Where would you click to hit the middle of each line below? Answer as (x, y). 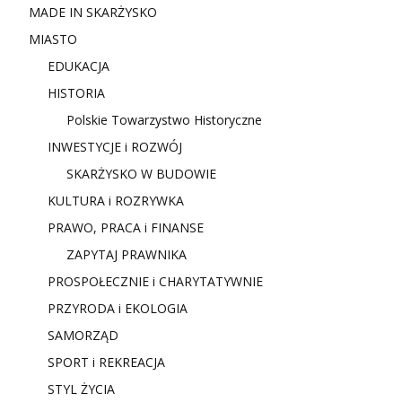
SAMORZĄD (83, 335)
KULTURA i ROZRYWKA (116, 200)
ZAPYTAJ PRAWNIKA (127, 254)
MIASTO (53, 39)
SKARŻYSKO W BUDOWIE (141, 173)
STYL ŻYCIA (81, 389)
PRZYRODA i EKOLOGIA (118, 308)
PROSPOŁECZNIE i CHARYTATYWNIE (155, 281)
